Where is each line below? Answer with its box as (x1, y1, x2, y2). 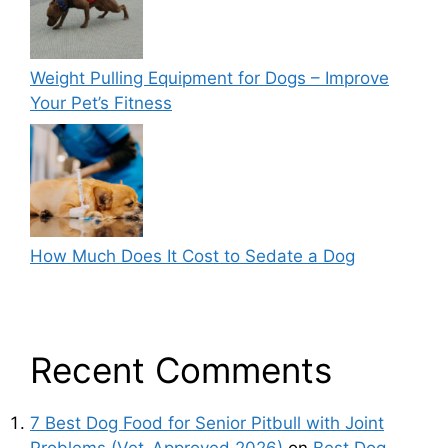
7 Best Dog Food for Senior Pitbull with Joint (30, 413, 384, 434)
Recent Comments (30, 349, 332, 392)
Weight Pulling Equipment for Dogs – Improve (30, 67, 389, 88)
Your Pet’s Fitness (30, 92, 172, 113)
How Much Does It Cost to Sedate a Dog (30, 246, 355, 267)
